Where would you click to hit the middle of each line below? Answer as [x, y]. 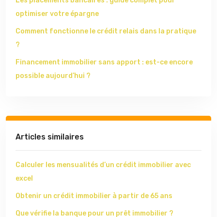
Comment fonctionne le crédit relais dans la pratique [106, 31]
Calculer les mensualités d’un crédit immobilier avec [103, 165]
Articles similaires [50, 137]
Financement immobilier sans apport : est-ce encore [104, 62]
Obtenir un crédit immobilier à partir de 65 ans [94, 196]
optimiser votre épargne [57, 14]
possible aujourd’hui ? [53, 76]
